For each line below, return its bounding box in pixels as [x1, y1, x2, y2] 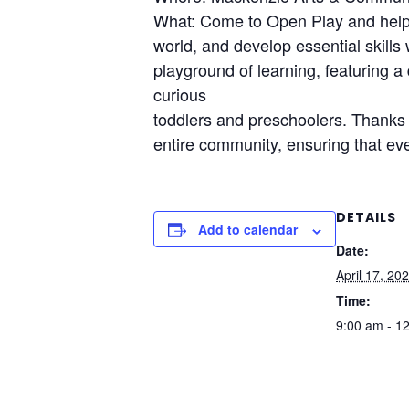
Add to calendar [198, 220, 298, 239]
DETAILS [336, 208, 396, 227]
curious [153, 82, 206, 107]
